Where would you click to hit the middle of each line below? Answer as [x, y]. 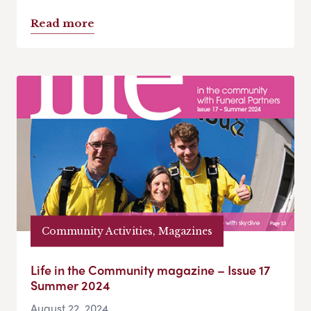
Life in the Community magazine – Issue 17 [150, 270]
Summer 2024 [70, 285]
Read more [62, 24]
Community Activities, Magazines [127, 231]
